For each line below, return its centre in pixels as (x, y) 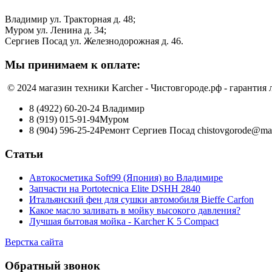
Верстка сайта (34, 242)
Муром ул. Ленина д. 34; (56, 30)
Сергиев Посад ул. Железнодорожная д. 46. (94, 41)
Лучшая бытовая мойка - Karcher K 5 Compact (124, 221)
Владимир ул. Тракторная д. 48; (70, 19)
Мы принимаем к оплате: (73, 64)
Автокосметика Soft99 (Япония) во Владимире (126, 177)
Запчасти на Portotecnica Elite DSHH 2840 (115, 188)
